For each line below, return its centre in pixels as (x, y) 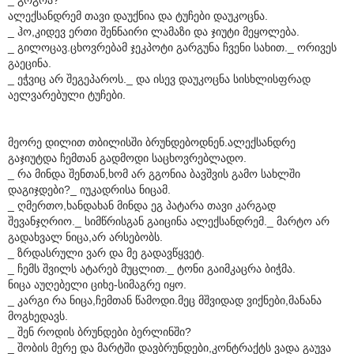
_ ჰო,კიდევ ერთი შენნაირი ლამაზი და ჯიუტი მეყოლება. (154, 31)
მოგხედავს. (38, 316)
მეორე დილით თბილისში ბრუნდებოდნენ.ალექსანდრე (152, 142)
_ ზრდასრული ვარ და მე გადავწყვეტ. (106, 252)
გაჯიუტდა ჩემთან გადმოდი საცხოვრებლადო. (127, 158)
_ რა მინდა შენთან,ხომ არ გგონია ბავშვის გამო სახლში (154, 173)
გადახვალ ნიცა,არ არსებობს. (85, 237)
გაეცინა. (30, 63)
